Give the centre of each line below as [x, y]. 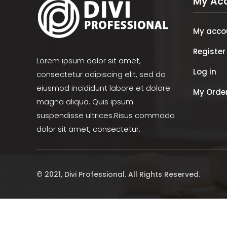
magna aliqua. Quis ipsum [85, 101]
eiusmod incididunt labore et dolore [103, 88]
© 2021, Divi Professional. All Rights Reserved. [118, 174]
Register [209, 51]
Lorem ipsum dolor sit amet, [89, 60]
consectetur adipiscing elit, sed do [101, 74]
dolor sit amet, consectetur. [88, 129]
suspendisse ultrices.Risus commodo [106, 115]
